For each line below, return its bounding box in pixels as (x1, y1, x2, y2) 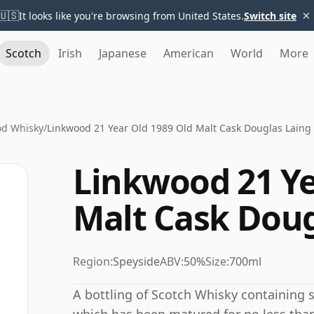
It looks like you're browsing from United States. (19, 8, 244, 22)
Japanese (99, 46, 146, 61)
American (163, 46, 214, 61)
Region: (73, 254, 113, 269)
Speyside (113, 254, 160, 269)
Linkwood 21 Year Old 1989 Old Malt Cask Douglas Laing (47, 121, 311, 135)
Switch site (244, 8, 296, 22)
